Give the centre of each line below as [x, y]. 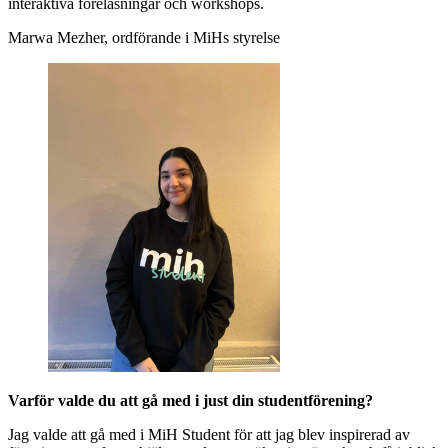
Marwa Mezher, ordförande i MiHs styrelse [144, 37]
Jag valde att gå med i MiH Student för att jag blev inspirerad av [209, 435]
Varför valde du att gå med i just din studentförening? [192, 401]
